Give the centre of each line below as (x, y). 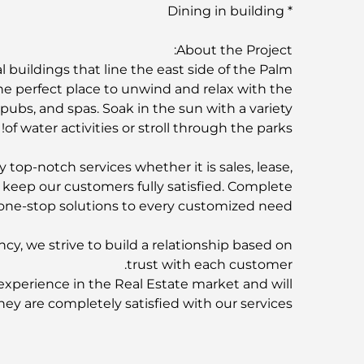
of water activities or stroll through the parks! (149, 128)
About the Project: (234, 50)
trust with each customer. (210, 264)
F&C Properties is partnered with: (187, 342)
